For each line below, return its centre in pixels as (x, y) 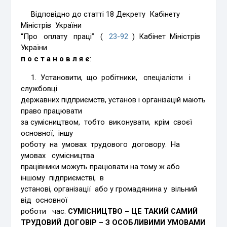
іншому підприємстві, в (63, 178)
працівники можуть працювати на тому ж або (101, 166)
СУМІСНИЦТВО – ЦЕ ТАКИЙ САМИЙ (133, 211)
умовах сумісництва (58, 155)
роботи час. (45, 211)
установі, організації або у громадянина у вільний (110, 189)
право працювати (52, 111)
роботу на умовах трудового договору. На (102, 144)
